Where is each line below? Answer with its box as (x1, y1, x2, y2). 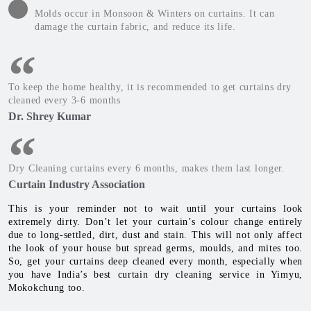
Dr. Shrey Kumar (8, 110, 91, 123)
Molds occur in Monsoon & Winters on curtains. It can (35, 8, 275, 19)
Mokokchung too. (8, 283, 85, 294)
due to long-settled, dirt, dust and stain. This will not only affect (8, 230, 303, 241)
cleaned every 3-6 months (8, 95, 121, 106)
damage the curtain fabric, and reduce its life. (35, 22, 236, 33)
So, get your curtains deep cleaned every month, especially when (8, 256, 303, 267)
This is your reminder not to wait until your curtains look (8, 203, 303, 215)
